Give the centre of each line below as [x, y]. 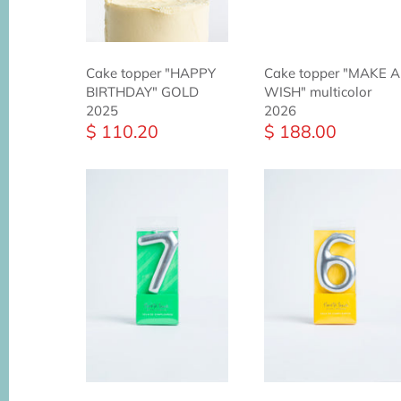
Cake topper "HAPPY [151, 73]
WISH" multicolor [317, 91]
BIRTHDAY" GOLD [143, 91]
